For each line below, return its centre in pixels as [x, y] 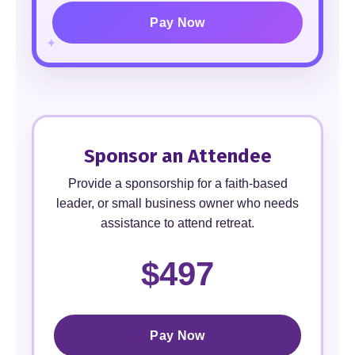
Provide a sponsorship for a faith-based [177, 183]
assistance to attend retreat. [177, 223]
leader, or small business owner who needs [177, 203]
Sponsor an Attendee [177, 156]
